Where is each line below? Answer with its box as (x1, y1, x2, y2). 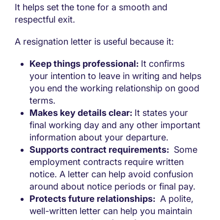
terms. (29, 95, 55, 106)
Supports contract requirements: (29, 144, 171, 155)
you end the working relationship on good (29, 83, 199, 94)
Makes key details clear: (29, 108, 135, 118)
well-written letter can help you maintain (29, 206, 192, 217)
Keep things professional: (29, 58, 141, 69)
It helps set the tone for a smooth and (15, 2, 167, 13)
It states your (135, 108, 188, 118)
